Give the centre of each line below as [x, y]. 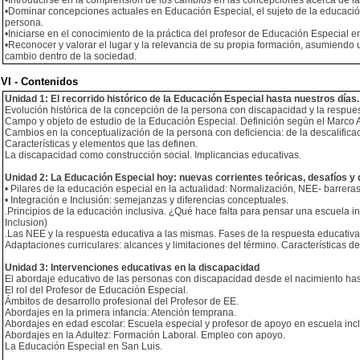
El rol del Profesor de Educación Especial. [96, 290]
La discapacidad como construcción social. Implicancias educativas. [153, 155]
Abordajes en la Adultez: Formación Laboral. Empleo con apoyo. [145, 335]
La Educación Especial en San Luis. [84, 346]
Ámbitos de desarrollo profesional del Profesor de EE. [122, 301]
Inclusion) [26, 223]
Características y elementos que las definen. [101, 144]
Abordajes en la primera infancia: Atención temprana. [121, 313]
